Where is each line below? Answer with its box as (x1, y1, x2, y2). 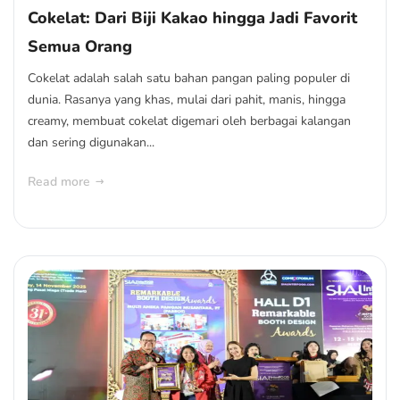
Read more (28, 173, 90, 190)
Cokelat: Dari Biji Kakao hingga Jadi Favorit (28, 7, 357, 29)
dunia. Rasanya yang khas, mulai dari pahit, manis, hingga (28, 91, 346, 108)
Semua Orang (28, 36, 132, 57)
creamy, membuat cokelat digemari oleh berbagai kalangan (28, 112, 351, 129)
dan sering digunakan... (28, 134, 154, 151)
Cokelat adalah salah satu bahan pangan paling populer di (28, 70, 350, 87)
